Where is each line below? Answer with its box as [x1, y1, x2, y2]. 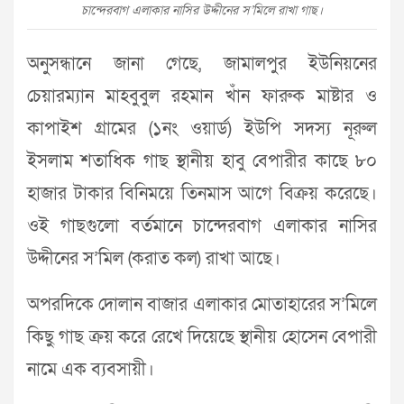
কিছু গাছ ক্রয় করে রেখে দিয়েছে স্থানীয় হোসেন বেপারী [27, 326, 377, 350]
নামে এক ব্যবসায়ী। [27, 358, 154, 382]
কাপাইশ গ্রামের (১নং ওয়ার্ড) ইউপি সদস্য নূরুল [27, 117, 377, 142]
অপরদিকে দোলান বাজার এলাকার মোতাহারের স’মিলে [27, 293, 377, 317]
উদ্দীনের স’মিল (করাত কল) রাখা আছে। [27, 247, 280, 271]
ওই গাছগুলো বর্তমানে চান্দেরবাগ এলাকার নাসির [27, 215, 377, 239]
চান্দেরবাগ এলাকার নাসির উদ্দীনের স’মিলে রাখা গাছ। [81, 2, 323, 20]
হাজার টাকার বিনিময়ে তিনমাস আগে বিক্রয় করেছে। [27, 182, 377, 207]
